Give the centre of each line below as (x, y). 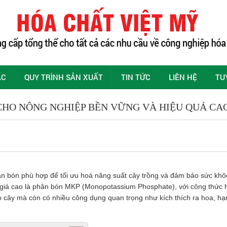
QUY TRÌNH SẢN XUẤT (64, 77)
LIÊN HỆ (183, 77)
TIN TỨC (136, 77)
